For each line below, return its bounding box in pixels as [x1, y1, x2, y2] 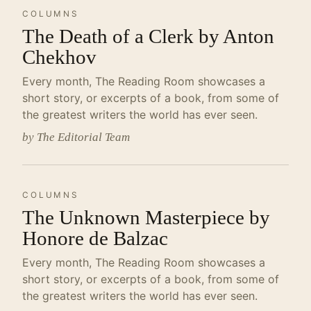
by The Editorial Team [22, 131, 130, 144]
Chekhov [22, 46, 96, 68]
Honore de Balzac [22, 227, 168, 249]
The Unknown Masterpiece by [22, 206, 270, 228]
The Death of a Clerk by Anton [22, 25, 274, 47]
